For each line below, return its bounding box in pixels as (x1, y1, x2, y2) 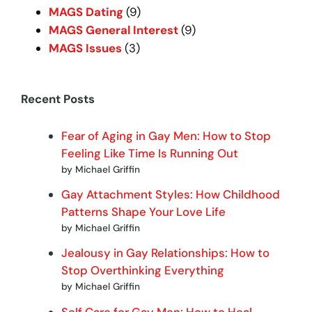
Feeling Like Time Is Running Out (61, 145, 239, 161)
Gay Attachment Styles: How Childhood (61, 186, 281, 202)
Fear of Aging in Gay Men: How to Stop (61, 127, 272, 143)
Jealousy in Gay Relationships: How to (61, 245, 270, 261)
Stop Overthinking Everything (61, 263, 225, 279)
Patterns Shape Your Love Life (61, 203, 226, 219)
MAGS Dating (49, 3, 124, 19)
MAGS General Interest (49, 22, 179, 38)
